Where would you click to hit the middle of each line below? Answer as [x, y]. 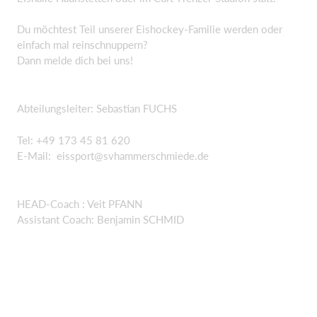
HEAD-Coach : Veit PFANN [80, 203]
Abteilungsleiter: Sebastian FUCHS [97, 108]
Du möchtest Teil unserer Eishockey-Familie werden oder [150, 29]
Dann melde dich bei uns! [75, 60]
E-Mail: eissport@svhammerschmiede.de [113, 156]
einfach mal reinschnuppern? [82, 45]
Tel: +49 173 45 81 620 [74, 140]
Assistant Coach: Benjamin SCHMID [100, 220]
